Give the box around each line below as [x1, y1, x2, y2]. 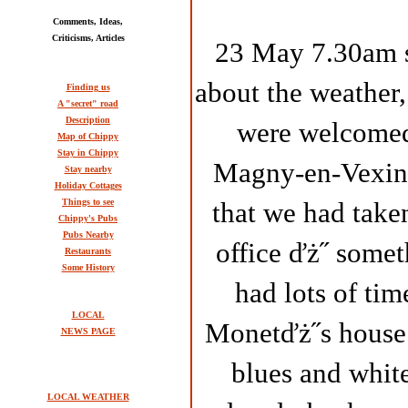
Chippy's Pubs [58, 213, 117, 223]
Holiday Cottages [54, 180, 122, 190]
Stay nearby [64, 164, 112, 174]
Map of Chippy [57, 131, 118, 141]
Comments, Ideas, [53, 16, 123, 26]
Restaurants [65, 246, 111, 256]
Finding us [66, 82, 110, 92]
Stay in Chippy [57, 148, 118, 158]
